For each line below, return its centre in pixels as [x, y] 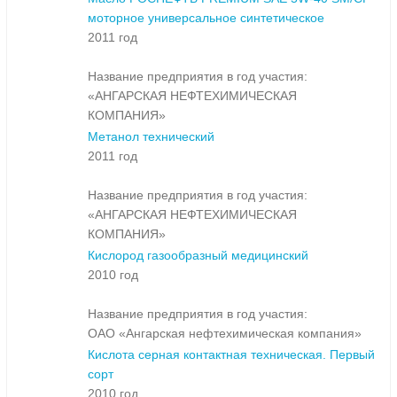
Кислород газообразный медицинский [198, 256]
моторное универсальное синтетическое [206, 18]
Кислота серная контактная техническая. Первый [231, 355]
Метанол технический [151, 137]
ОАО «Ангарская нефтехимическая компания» [225, 334]
